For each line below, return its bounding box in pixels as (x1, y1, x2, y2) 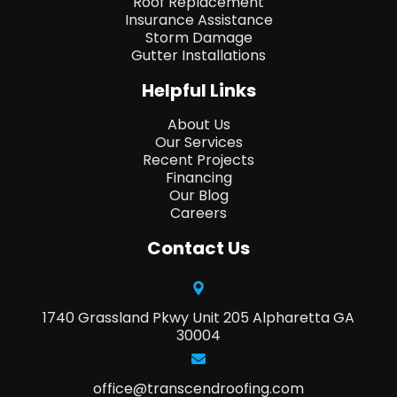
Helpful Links (141, 77, 256, 103)
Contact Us (147, 235, 250, 261)
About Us (167, 113, 230, 135)
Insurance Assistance (124, 9, 273, 30)
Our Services (154, 131, 243, 152)
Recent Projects (143, 149, 254, 170)
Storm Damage (144, 27, 253, 48)
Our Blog (168, 184, 229, 206)
